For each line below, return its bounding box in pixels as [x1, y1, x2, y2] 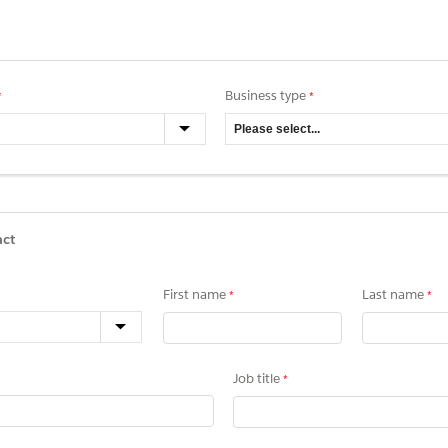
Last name [362, 286, 424, 304]
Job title [233, 370, 280, 388]
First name [163, 286, 226, 304]
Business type [225, 86, 306, 104]
